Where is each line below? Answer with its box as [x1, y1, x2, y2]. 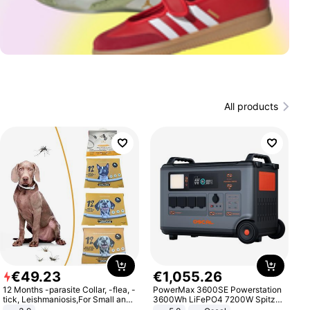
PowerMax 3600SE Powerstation [152, 284, 282, 295]
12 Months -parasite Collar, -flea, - [3, 284, 136, 295]
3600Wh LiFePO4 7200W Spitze [152, 293, 280, 304]
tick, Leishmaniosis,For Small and [3, 293, 131, 304]
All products [224, 100, 278, 112]
